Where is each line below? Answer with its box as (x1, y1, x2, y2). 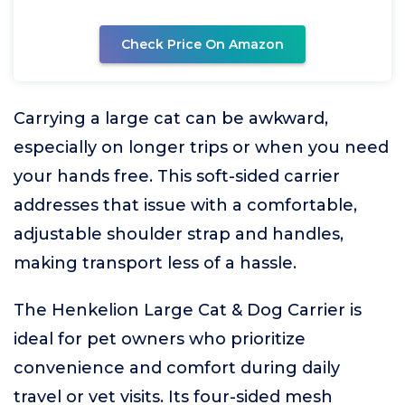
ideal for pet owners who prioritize (14, 329, 306, 349)
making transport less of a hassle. (14, 253, 297, 273)
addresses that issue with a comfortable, (14, 195, 357, 215)
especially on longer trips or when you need (14, 137, 389, 157)
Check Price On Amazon (121, 36, 284, 52)
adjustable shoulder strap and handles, (14, 224, 344, 244)
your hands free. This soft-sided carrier (14, 166, 340, 186)
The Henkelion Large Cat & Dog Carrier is (14, 300, 362, 320)
